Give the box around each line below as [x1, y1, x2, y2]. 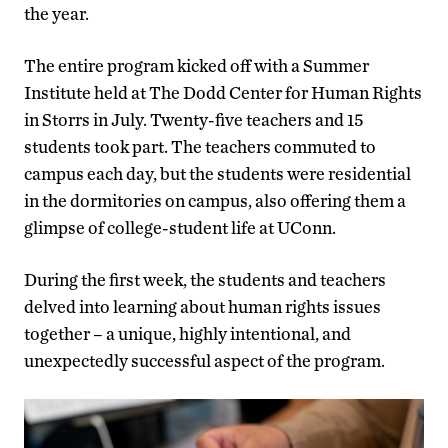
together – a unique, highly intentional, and [24, 323, 351, 345]
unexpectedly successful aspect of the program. [24, 350, 385, 372]
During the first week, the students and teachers [24, 269, 386, 291]
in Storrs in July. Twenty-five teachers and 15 [24, 109, 363, 131]
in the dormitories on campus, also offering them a [24, 190, 406, 212]
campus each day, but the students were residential [24, 163, 411, 185]
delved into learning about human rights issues [24, 296, 381, 318]
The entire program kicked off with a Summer [24, 55, 369, 77]
